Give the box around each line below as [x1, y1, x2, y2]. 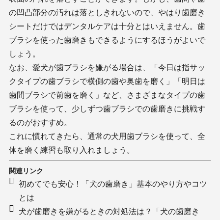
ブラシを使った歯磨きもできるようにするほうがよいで [9, 34, 205, 45]
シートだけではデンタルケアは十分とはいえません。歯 [9, 21, 205, 31]
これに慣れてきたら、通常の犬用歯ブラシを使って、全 [9, 131, 205, 141]
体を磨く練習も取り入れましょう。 [9, 144, 135, 155]
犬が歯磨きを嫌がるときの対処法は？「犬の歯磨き [19, 206, 199, 216]
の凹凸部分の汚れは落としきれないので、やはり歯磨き [9, 7, 205, 17]
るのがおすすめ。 [9, 117, 72, 127]
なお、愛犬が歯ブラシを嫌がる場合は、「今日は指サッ [9, 62, 205, 72]
